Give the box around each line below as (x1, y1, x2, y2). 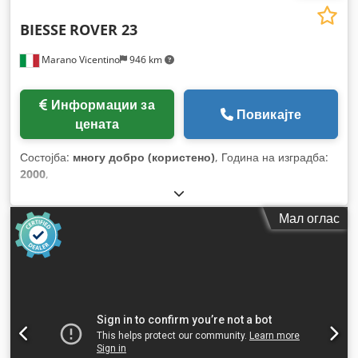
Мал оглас (279, 209, 340, 227)
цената (74, 114, 120, 133)
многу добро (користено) (73, 149, 215, 165)
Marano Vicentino (39, 52, 120, 66)
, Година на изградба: (215, 149, 328, 165)
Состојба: (20, 149, 73, 165)
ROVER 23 (70, 19, 137, 39)
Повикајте (236, 105, 302, 123)
